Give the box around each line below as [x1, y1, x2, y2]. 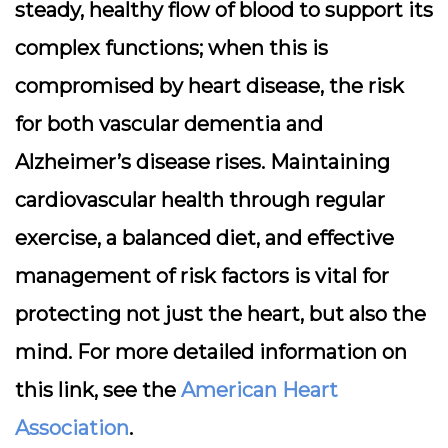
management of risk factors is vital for [15, 264, 389, 288]
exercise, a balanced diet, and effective [15, 226, 394, 250]
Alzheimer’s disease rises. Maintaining [15, 150, 390, 174]
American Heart [181, 378, 338, 402]
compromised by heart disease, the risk [15, 74, 404, 98]
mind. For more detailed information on [15, 340, 407, 364]
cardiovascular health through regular [15, 188, 385, 212]
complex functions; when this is [15, 36, 328, 60]
